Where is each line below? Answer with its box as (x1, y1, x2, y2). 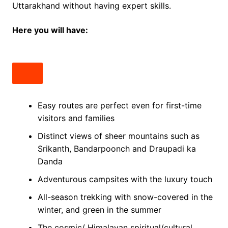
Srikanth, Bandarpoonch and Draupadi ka (37, 144, 196, 154)
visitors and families (37, 113, 115, 124)
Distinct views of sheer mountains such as (37, 131, 199, 141)
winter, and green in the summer (37, 205, 161, 215)
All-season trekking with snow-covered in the (37, 192, 213, 203)
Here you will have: (12, 25, 88, 36)
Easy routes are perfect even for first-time (37, 100, 202, 111)
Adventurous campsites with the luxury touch (37, 174, 212, 185)
